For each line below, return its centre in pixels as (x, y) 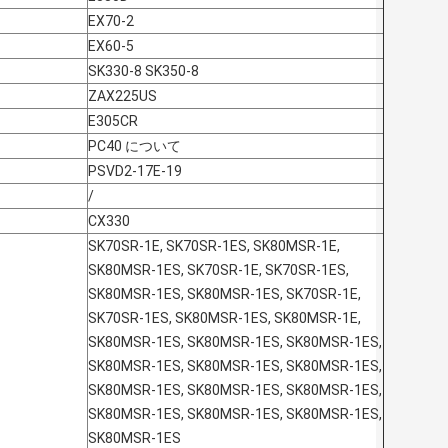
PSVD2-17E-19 (135, 171)
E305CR (113, 121)
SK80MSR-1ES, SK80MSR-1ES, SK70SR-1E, (224, 294)
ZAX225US (122, 96)
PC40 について (134, 146)
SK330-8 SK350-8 (143, 71)
